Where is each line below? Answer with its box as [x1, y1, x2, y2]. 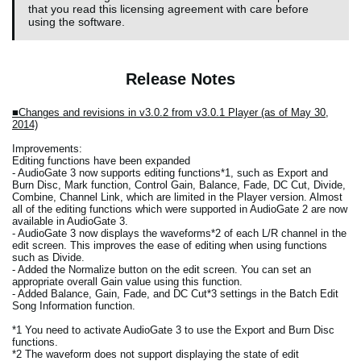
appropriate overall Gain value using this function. [12, 276, 243, 288]
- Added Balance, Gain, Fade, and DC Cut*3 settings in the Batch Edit [12, 288, 338, 301]
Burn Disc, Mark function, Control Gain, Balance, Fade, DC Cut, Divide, [12, 179, 346, 192]
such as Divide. [12, 251, 85, 264]
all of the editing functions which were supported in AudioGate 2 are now [12, 203, 347, 216]
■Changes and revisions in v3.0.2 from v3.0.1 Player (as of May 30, [12, 106, 329, 119]
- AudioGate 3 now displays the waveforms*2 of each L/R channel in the [12, 227, 346, 240]
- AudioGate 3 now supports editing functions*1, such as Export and [12, 167, 328, 180]
